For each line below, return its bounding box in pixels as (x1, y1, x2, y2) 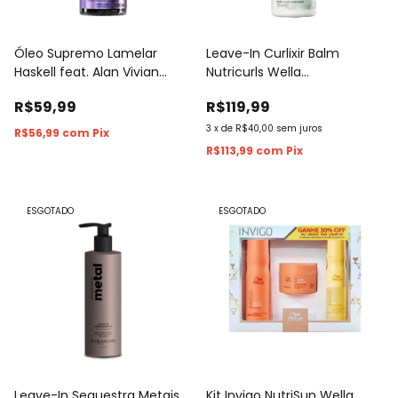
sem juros (276, 121, 322, 135)
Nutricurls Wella (206, 62, 301, 81)
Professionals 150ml (206, 81, 325, 99)
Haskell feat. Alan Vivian (14, 62, 159, 81)
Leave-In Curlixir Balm (206, 44, 339, 62)
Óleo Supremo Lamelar (14, 44, 157, 62)
